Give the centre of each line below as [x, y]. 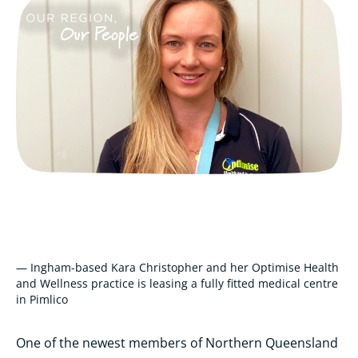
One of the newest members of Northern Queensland [177, 343]
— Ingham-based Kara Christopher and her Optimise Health [177, 268]
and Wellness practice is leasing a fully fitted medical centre [177, 284]
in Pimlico [42, 300]
